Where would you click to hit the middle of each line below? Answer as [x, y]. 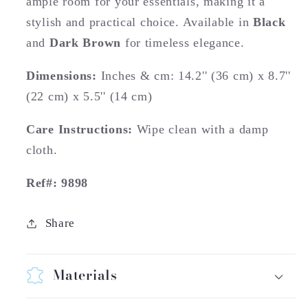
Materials [86, 275]
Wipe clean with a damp [202, 129]
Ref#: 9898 [57, 183]
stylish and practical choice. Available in [140, 22]
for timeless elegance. [183, 42]
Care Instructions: [81, 129]
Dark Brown [85, 42]
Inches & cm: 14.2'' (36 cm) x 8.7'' [196, 75]
